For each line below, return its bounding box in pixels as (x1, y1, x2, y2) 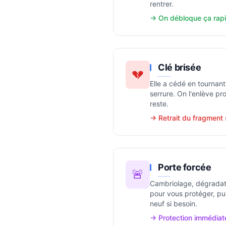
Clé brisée (158, 62, 201, 73)
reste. (150, 99, 168, 108)
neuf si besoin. (150, 199, 197, 208)
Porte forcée (158, 162, 211, 173)
